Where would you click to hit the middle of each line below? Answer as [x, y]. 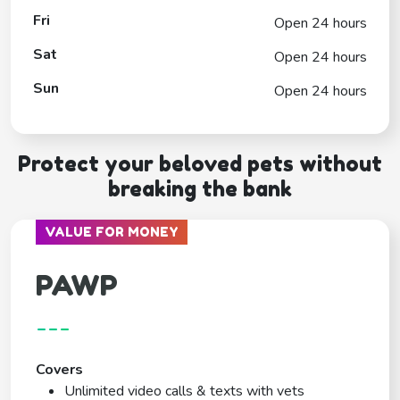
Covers [59, 369]
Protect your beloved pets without [200, 163]
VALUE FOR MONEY [112, 231]
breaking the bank [200, 188]
